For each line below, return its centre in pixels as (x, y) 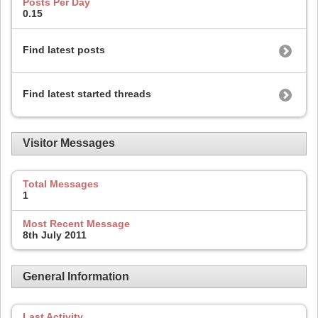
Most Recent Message (76, 223)
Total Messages (61, 183)
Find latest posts (64, 49)
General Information (76, 276)
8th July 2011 (55, 235)
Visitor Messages (69, 143)
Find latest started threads (87, 93)
